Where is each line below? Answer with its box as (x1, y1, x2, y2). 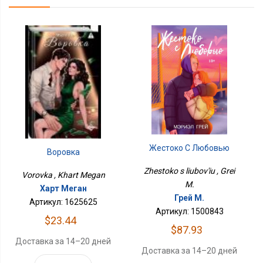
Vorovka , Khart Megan (21, 170, 105, 180)
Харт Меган (39, 183, 87, 193)
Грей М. (174, 193, 205, 203)
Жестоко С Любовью (149, 143, 230, 153)
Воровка (46, 147, 80, 157)
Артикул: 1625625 (29, 197, 97, 207)
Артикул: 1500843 (155, 207, 224, 217)
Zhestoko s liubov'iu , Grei (144, 166, 235, 176)
